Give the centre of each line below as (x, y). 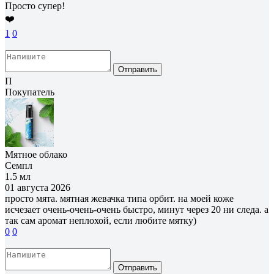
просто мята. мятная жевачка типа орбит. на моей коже (119, 198)
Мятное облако (36, 154)
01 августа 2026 (38, 187)
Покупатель (30, 92)
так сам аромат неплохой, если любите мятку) (101, 220)
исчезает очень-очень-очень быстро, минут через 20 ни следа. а (137, 209)
